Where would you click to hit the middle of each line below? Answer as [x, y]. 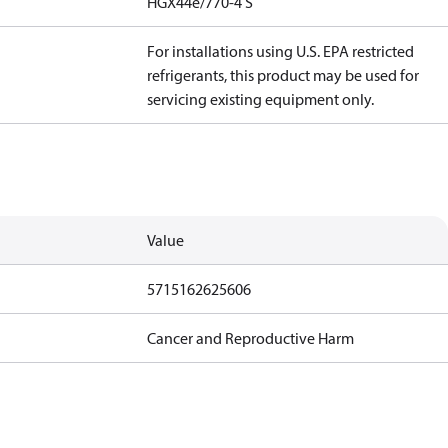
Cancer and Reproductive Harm [251, 338]
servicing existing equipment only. [261, 99]
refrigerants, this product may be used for [283, 75]
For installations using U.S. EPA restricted [281, 51]
